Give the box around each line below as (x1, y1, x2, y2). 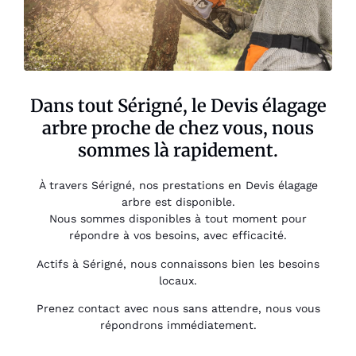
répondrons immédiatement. (99, 319, 257, 332)
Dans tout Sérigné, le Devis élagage (29, 95, 327, 118)
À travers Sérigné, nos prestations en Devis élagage (38, 179, 318, 192)
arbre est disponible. (121, 195, 235, 209)
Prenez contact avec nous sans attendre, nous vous (36, 302, 320, 315)
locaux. (159, 273, 197, 287)
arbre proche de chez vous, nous (42, 117, 314, 140)
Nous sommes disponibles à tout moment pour (49, 212, 307, 226)
